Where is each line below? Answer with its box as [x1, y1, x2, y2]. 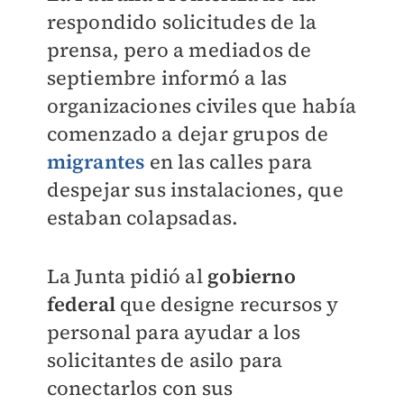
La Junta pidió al [46, 262, 208, 290]
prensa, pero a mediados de [46, 36, 312, 64]
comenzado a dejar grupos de [46, 120, 328, 148]
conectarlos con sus [46, 374, 234, 402]
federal [46, 290, 115, 318]
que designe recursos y [115, 290, 339, 318]
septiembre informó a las [46, 64, 288, 92]
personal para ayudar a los [46, 318, 301, 346]
